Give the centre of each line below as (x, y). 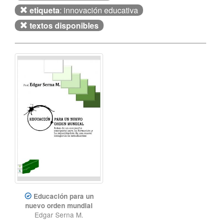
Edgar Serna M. (59, 214)
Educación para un (63, 196)
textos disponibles (64, 25)
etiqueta (45, 10)
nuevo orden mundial (59, 205)
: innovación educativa (99, 10)
